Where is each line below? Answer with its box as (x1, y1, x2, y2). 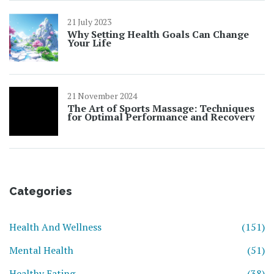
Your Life (67, 36, 111, 50)
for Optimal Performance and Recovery (67, 110, 254, 124)
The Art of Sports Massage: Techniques (67, 102, 254, 116)
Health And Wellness (9, 220, 102, 234)
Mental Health (9, 243, 73, 257)
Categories (9, 185, 72, 198)
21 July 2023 (67, 16, 111, 28)
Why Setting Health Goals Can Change (67, 28, 249, 42)
